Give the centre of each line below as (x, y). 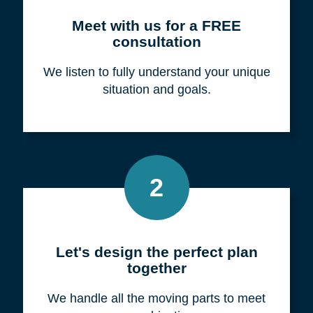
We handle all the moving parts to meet (156, 298)
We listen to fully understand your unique (156, 72)
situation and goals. (156, 89)
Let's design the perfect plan (156, 252)
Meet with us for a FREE (156, 25)
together (156, 268)
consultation (156, 41)
